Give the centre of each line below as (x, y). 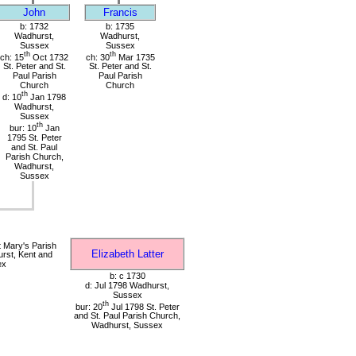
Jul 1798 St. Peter (144, 306)
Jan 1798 (47, 97)
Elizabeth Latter (127, 253)
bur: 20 (89, 306)
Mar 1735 (135, 57)
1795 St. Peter (34, 137)
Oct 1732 (49, 57)
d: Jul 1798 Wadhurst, (127, 285)
